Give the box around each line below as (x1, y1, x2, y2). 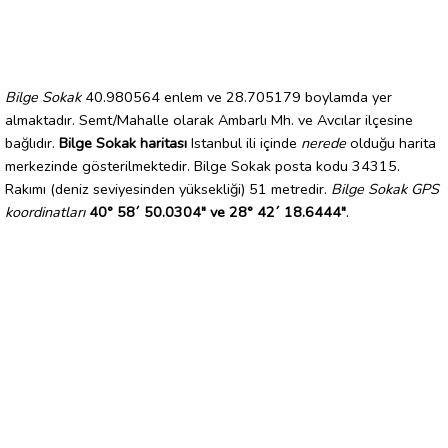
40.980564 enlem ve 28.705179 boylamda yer (81, 86, 392, 107)
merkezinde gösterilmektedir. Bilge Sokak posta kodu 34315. (5, 155, 400, 176)
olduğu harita (346, 132, 436, 153)
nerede (301, 132, 346, 153)
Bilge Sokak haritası (59, 132, 187, 153)
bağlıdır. (5, 132, 59, 153)
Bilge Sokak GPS (331, 178, 439, 199)
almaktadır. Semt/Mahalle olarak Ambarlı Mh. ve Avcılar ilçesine (5, 109, 413, 130)
